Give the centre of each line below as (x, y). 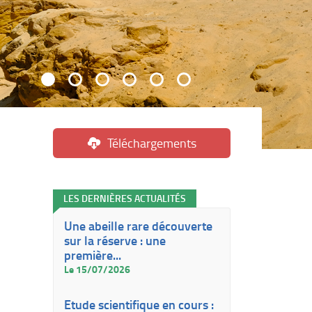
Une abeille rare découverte (138, 226)
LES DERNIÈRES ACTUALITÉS (125, 198)
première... (93, 255)
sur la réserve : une (115, 240)
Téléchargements (151, 143)
